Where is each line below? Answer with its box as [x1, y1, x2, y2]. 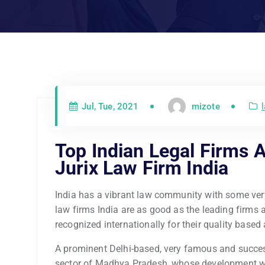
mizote [191, 101, 220, 112]
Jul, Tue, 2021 [79, 101, 139, 112]
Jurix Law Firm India [55, 156, 229, 179]
